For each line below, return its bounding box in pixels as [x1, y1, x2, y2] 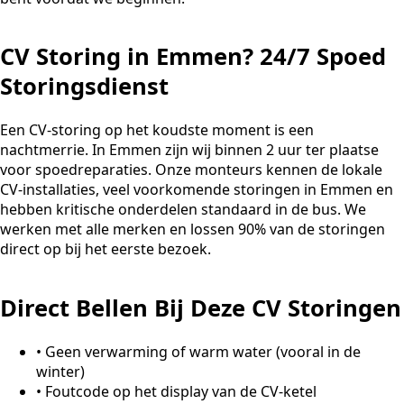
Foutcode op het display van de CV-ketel [45, 381, 317, 401]
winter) [36, 361, 85, 381]
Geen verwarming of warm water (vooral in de [45, 341, 361, 362]
